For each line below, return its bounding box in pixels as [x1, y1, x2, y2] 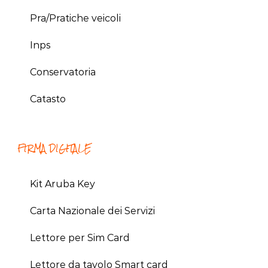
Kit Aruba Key [30, 178, 95, 190]
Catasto [30, 93, 66, 105]
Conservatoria [30, 66, 96, 78]
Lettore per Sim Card [30, 232, 130, 244]
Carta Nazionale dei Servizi [30, 205, 155, 217]
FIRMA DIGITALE [18, 140, 91, 157]
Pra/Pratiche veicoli [30, 13, 121, 25]
